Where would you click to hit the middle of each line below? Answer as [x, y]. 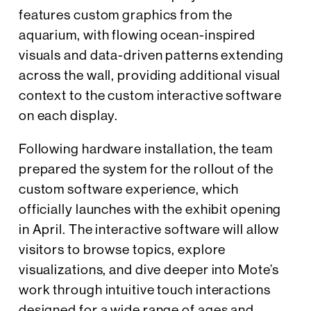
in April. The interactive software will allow [149, 229]
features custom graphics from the [125, 14]
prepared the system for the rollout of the [146, 169]
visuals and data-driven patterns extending [151, 54]
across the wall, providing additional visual [150, 75]
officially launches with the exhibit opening [150, 209]
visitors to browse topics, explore [122, 250]
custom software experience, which [128, 189]
